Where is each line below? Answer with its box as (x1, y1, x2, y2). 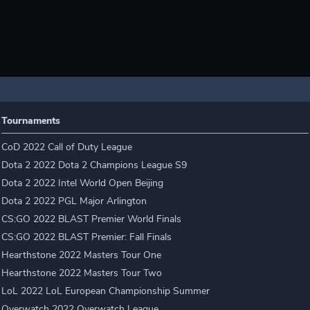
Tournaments (1, 114, 61, 127)
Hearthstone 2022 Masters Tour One (1, 248, 162, 262)
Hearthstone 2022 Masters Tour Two (1, 266, 163, 280)
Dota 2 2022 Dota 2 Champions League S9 (1, 158, 188, 172)
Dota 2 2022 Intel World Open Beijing (1, 176, 164, 190)
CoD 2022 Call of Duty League (1, 140, 133, 154)
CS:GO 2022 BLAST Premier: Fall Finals (1, 230, 172, 244)
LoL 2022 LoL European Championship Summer (1, 284, 210, 298)
